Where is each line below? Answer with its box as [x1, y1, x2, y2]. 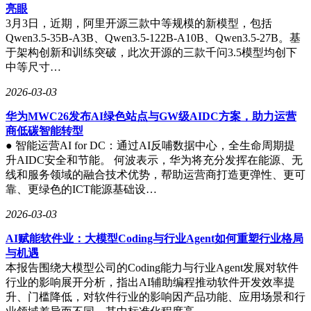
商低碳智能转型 [6, 124, 83, 137]
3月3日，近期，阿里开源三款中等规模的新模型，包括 [6, 17, 272, 29]
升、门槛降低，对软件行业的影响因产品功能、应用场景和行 [6, 290, 305, 303]
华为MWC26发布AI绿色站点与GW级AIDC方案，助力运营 [6, 110, 296, 122]
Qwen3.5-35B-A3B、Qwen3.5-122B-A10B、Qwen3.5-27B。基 [6, 31, 301, 44]
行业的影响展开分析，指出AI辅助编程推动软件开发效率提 [6, 276, 295, 288]
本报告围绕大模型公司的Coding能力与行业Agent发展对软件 [6, 261, 299, 274]
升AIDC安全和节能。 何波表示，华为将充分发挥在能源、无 [6, 153, 303, 166]
